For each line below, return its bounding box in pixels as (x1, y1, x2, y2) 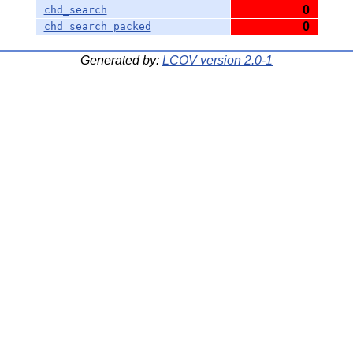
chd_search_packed (43, 20, 151, 32)
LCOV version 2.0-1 (162, 54, 273, 67)
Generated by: (80, 54, 162, 67)
